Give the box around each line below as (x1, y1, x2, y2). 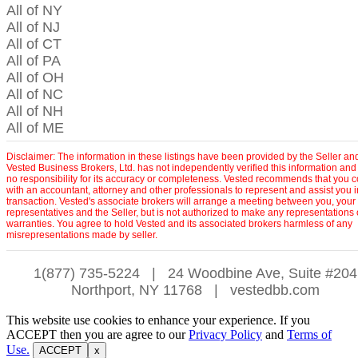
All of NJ (6, 19, 60, 35)
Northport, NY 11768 (70, 282, 202, 298)
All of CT (6, 36, 62, 52)
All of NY (6, 2, 62, 18)
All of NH (6, 103, 63, 119)
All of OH (6, 70, 64, 86)
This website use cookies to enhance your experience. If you (6, 313, 310, 327)
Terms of (287, 328, 332, 341)
